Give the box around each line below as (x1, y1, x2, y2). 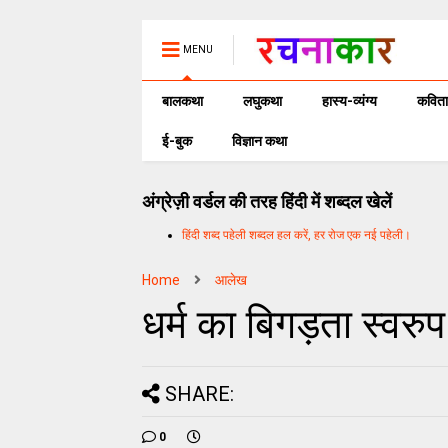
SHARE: (165, 381, 234, 406)
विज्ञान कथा (232, 133, 287, 149)
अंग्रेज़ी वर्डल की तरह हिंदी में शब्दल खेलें (142, 191, 392, 212)
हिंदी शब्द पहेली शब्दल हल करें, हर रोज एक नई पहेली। (182, 227, 411, 242)
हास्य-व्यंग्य (322, 93, 377, 109)
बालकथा (162, 93, 203, 109)
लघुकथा (243, 93, 282, 109)
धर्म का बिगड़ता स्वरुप (142, 300, 445, 348)
